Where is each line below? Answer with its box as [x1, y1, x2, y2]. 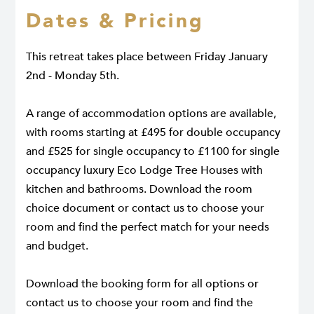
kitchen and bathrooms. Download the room [26, 181, 252, 197]
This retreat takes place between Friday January [26, 48, 268, 64]
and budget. [26, 238, 88, 254]
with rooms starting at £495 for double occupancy [26, 124, 280, 140]
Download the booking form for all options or [26, 275, 259, 292]
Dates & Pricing [26, 7, 205, 34]
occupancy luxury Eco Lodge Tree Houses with [26, 162, 263, 178]
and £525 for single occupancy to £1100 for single [26, 143, 280, 159]
